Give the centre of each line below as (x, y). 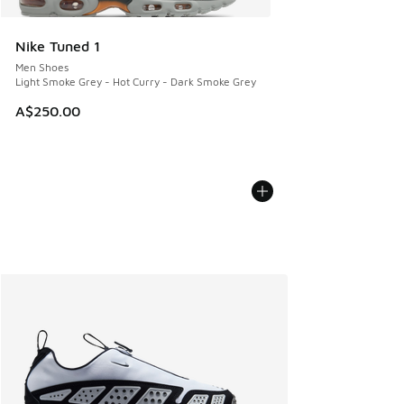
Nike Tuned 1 (58, 46)
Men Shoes (42, 68)
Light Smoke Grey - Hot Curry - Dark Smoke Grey (136, 82)
